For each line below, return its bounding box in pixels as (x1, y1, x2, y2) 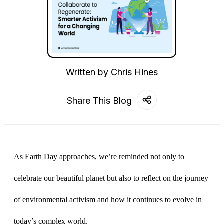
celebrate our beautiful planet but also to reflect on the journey (14, 174, 208, 183)
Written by (66, 67, 111, 78)
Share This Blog (67, 95, 132, 106)
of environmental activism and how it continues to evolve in (14, 195, 202, 204)
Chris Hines (111, 67, 158, 78)
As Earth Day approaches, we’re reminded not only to (14, 152, 184, 161)
